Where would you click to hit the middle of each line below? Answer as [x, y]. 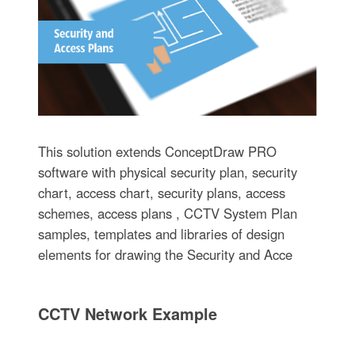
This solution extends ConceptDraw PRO [157, 152]
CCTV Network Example [127, 314]
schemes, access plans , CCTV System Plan [167, 214]
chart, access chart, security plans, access [161, 193]
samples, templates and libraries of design [161, 234]
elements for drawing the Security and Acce [165, 255]
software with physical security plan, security [167, 172]
